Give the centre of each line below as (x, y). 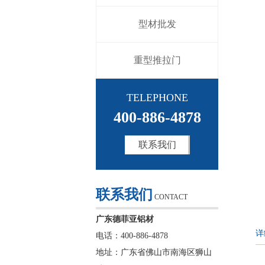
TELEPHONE (157, 98)
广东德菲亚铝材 (125, 219)
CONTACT (171, 197)
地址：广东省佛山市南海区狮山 (154, 252)
